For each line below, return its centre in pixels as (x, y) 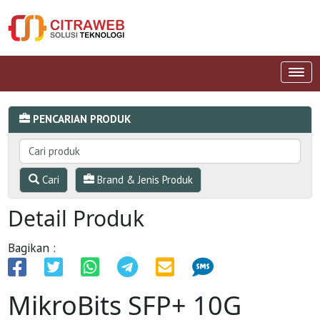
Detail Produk (76, 218)
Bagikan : (32, 247)
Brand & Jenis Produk (144, 179)
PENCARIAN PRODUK (82, 119)
